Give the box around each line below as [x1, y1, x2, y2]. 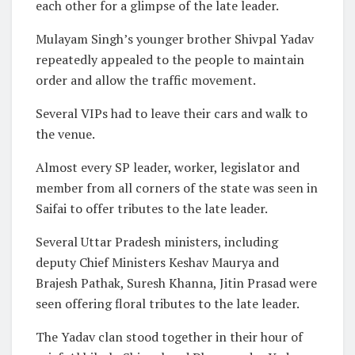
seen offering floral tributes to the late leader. [36, 294, 300, 312]
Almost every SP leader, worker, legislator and [36, 158, 300, 176]
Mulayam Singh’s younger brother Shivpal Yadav [36, 29, 314, 48]
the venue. [36, 124, 95, 143]
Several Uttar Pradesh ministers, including [36, 232, 278, 250]
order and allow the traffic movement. [36, 71, 256, 89]
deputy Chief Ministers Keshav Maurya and [36, 253, 279, 271]
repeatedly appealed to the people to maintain [36, 50, 304, 68]
